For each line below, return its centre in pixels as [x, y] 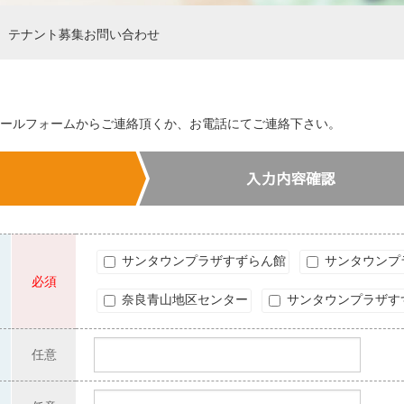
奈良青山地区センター [183, 300]
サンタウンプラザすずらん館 [202, 261]
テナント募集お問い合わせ [84, 34]
